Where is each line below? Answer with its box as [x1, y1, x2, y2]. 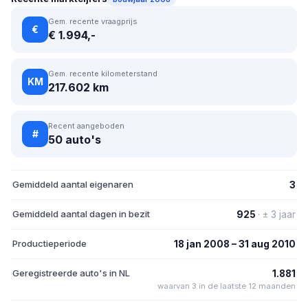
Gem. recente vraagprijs [48, 16, 137, 26]
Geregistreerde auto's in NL [12, 267, 130, 278]
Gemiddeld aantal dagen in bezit [12, 208, 150, 219]
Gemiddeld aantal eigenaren [12, 178, 133, 190]
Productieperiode [12, 237, 87, 249]
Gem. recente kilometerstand [48, 68, 157, 78]
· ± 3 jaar [258, 208, 296, 220]
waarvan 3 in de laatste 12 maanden [157, 280, 296, 291]
